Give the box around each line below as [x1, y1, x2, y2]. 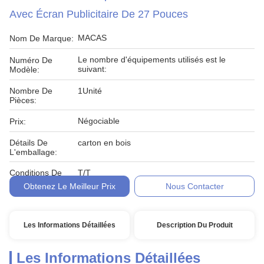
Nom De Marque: [9, 34, 74, 43]
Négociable [78, 116, 120, 126]
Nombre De [9, 86, 52, 95]
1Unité [78, 86, 102, 95]
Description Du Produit [156, 221, 233, 229]
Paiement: [9, 177, 47, 187]
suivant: [78, 64, 107, 74]
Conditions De [9, 168, 62, 177]
